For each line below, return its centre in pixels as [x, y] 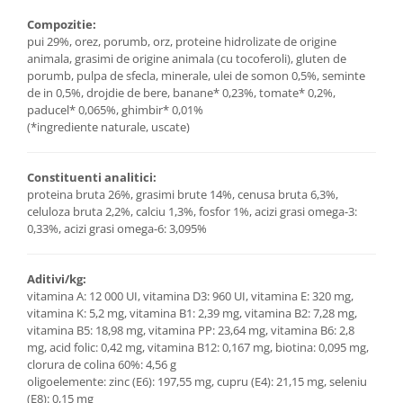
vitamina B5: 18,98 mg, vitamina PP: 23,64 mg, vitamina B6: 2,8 [191, 330]
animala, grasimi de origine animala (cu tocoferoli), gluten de [187, 58]
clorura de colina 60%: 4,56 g [102, 364]
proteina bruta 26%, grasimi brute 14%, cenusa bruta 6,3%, [183, 194]
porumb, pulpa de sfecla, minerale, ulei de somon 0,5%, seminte [196, 75]
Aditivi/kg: [57, 278]
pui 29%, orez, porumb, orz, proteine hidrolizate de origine [182, 41]
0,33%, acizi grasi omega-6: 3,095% [117, 228]
